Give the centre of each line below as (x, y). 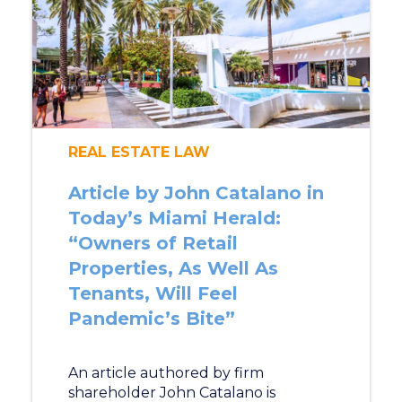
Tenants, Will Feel (153, 293)
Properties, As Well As (173, 268)
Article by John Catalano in (196, 193)
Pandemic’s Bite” (151, 319)
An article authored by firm (166, 373)
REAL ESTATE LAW (139, 152)
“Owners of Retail (153, 243)
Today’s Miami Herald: (174, 218)
